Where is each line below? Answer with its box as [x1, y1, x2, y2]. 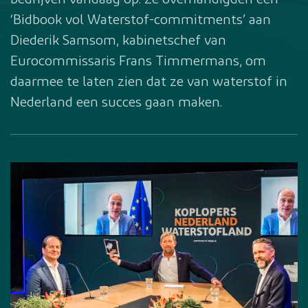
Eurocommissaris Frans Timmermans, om [10, 55, 266, 69]
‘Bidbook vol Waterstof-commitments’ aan [10, 14, 271, 27]
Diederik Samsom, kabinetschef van [10, 34, 226, 48]
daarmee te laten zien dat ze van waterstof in [10, 76, 287, 89]
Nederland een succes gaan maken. [10, 96, 222, 110]
